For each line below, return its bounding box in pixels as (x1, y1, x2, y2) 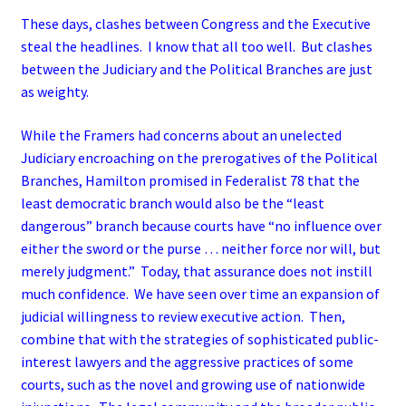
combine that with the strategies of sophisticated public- (20, 329, 379, 348)
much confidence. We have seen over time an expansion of (20, 284, 380, 303)
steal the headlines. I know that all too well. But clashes (20, 37, 372, 56)
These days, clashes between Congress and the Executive (20, 14, 371, 34)
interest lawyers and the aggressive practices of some (20, 352, 353, 371)
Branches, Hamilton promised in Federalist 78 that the (20, 170, 360, 189)
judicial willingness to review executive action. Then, (20, 306, 345, 325)
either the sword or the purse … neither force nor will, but (20, 238, 381, 257)
